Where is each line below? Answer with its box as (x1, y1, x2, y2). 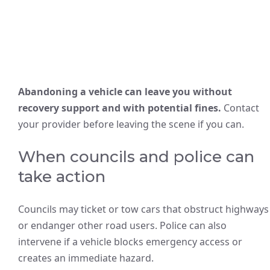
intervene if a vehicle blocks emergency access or (18, 235, 242, 248)
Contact (221, 101, 259, 115)
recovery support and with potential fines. (18, 101, 221, 115)
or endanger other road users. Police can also (18, 219, 227, 232)
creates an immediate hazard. (18, 251, 154, 265)
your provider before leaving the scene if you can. (18, 118, 244, 131)
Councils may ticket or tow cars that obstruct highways (18, 202, 269, 216)
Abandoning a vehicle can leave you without (18, 85, 232, 98)
